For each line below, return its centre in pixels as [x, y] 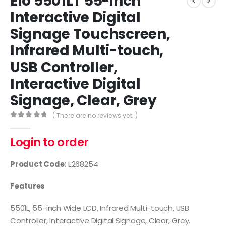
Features [28, 186]
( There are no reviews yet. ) [95, 116]
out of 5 [35, 123]
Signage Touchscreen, [90, 34]
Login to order [49, 143]
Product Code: [38, 164]
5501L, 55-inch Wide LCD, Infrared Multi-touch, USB [100, 208]
